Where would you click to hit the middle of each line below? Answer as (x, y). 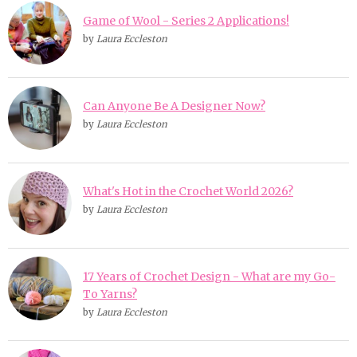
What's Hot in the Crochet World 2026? (188, 191)
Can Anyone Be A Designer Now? (174, 106)
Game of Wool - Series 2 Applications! (186, 20)
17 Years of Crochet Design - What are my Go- (209, 276)
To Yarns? (110, 294)
